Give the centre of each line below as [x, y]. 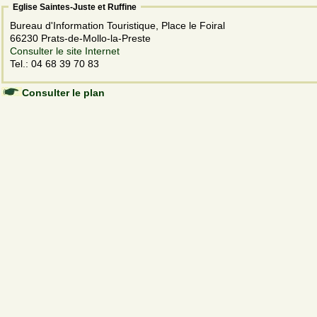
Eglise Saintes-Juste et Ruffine [75, 7]
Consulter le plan [63, 92]
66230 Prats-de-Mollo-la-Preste [82, 38]
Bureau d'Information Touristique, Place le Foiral [119, 25]
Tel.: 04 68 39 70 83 [54, 63]
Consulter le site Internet [65, 51]
